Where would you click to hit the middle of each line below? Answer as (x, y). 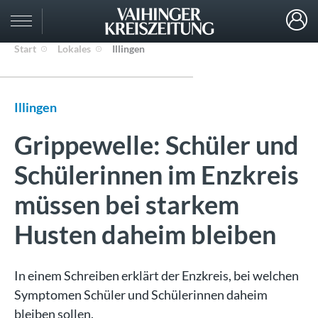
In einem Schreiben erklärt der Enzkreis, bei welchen (157, 275)
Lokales (74, 49)
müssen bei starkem (127, 204)
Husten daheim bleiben (145, 234)
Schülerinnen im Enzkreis (157, 175)
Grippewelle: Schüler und (157, 145)
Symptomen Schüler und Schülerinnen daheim (141, 295)
